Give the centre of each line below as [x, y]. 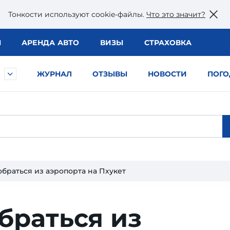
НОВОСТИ [167, 74]
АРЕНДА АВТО [50, 43]
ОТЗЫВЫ [110, 74]
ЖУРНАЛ [54, 74]
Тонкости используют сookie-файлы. [77, 14]
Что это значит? [176, 14]
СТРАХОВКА [168, 43]
